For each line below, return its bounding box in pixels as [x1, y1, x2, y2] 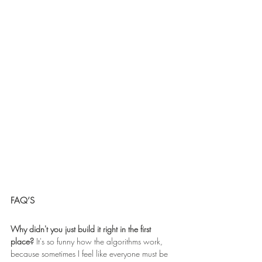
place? [11, 235, 36, 247]
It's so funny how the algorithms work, [36, 235, 165, 247]
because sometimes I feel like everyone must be [11, 247, 170, 259]
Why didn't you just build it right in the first [11, 223, 153, 235]
